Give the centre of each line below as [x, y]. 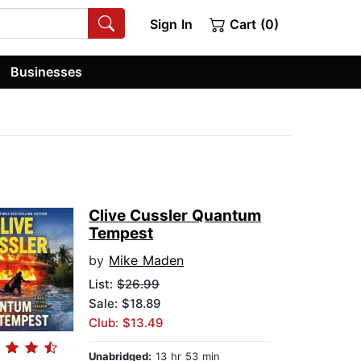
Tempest [121, 234]
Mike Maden [147, 261]
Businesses [47, 71]
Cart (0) [252, 24]
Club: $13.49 [127, 323]
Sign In [171, 24]
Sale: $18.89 [125, 304]
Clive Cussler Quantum [175, 216]
